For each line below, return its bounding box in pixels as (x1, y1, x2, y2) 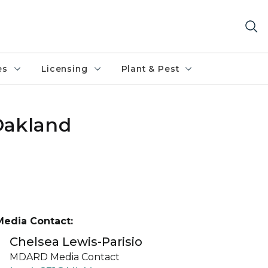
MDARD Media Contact (10, 251, 120, 263)
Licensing (41, 63, 88, 74)
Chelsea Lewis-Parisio (10, 234, 142, 249)
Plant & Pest (121, 63, 179, 74)
